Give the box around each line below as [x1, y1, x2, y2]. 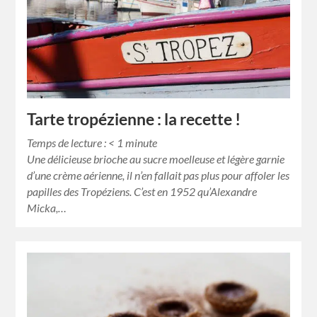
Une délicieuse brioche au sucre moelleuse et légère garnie [27, 152, 285, 166]
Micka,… [27, 201, 67, 215]
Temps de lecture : [27, 136, 109, 150]
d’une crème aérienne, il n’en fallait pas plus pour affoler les [27, 168, 290, 183]
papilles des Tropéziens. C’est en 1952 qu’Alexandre [27, 185, 258, 199]
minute [125, 136, 158, 150]
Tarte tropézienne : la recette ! [27, 110, 241, 129]
